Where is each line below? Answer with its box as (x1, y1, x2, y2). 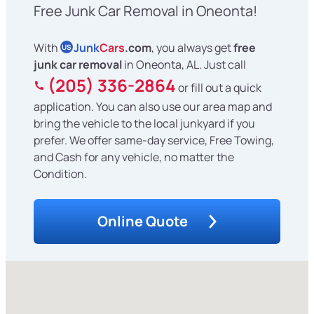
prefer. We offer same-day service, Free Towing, (34, 132, 274, 149)
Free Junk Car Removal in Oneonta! (34, 1, 257, 21)
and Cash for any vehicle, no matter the (34, 149, 234, 165)
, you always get (151, 40, 233, 56)
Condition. (34, 166, 87, 182)
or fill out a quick (176, 80, 261, 96)
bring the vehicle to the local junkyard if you (34, 116, 255, 132)
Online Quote (97, 212, 188, 231)
